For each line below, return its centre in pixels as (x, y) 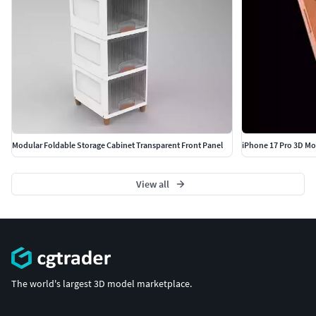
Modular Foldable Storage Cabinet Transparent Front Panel (117, 145)
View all (152, 184)
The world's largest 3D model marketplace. (102, 284)
